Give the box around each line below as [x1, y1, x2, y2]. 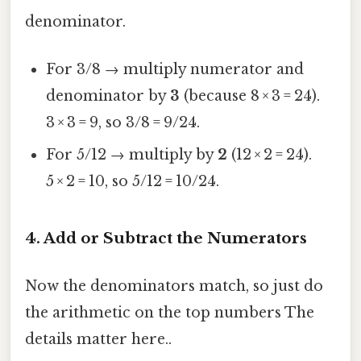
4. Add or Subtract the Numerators [25, 229, 307, 248]
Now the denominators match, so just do [25, 277, 323, 296]
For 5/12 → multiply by [46, 146, 218, 164]
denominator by [46, 87, 171, 106]
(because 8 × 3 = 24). [180, 87, 321, 106]
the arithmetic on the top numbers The [25, 304, 314, 322]
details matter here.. [25, 330, 172, 349]
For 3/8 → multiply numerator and [46, 60, 305, 79]
